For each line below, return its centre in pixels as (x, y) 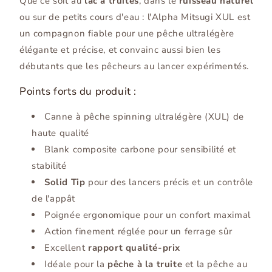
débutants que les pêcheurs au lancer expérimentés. (134, 66)
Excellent (66, 248)
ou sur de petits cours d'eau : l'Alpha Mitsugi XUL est (135, 17)
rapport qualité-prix (134, 248)
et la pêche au (215, 264)
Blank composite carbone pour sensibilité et (140, 150)
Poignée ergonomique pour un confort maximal (148, 215)
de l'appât (53, 199)
